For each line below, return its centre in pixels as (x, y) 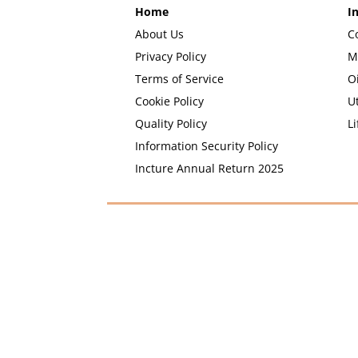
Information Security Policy (207, 145)
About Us (160, 34)
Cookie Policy (170, 101)
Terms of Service (180, 78)
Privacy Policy (171, 56)
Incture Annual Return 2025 (210, 168)
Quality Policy (171, 123)
